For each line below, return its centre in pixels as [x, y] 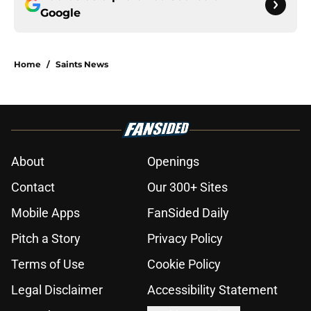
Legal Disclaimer [57, 290]
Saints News [82, 65]
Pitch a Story [46, 239]
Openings [173, 162]
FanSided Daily [188, 213]
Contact [33, 187]
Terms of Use [48, 264]
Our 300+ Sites [187, 187]
